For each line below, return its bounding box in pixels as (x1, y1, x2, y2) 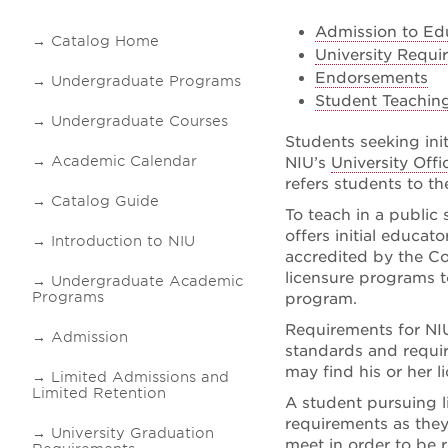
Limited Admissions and (51, 369, 229, 385)
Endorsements (315, 69, 428, 87)
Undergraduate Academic (51, 273, 243, 289)
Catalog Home (51, 33, 159, 49)
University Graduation (51, 425, 214, 441)
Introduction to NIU (51, 233, 195, 249)
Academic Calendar (51, 153, 197, 169)
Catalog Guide (51, 193, 159, 209)
